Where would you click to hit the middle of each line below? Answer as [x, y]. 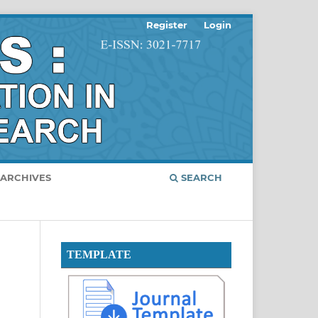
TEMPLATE [99, 254]
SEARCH [200, 177]
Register [167, 24]
